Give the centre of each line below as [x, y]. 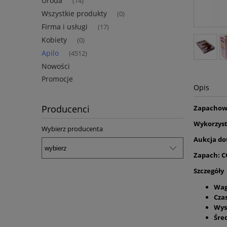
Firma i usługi [65, 27]
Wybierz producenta [72, 129]
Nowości [56, 66]
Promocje [57, 79]
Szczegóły [209, 171]
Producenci [66, 109]
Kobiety [54, 40]
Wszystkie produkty [74, 14]
